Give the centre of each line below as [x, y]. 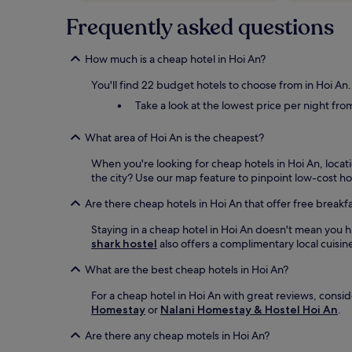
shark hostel [124, 243]
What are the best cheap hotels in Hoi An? [187, 269]
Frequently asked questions [200, 27]
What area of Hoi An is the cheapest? [174, 137]
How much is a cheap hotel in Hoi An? [175, 59]
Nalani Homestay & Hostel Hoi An [249, 309]
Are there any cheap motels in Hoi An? [177, 335]
